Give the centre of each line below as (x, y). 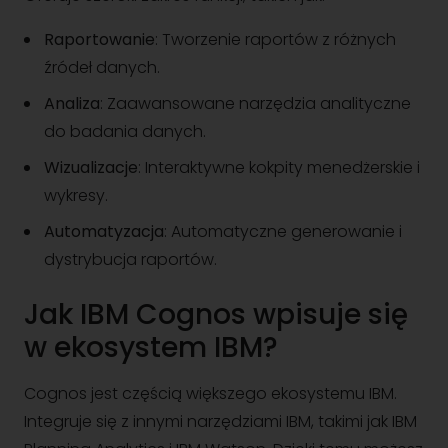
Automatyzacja (104, 231)
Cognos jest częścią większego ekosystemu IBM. (210, 393)
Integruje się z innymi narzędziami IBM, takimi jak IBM (220, 421)
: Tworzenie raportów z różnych (275, 39)
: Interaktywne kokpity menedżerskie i (279, 167)
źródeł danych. (102, 67)
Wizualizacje (91, 167)
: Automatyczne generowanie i (283, 231)
